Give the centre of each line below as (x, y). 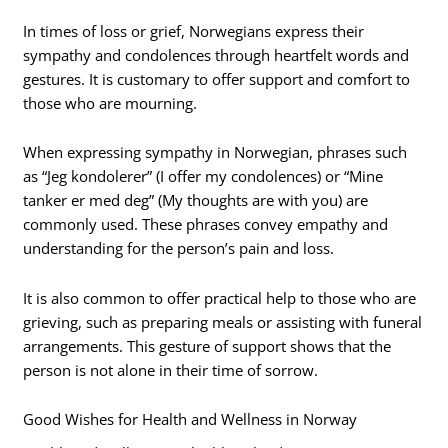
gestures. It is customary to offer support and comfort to (217, 78)
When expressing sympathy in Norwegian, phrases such (215, 152)
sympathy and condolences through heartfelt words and (216, 54)
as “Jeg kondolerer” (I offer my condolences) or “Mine (203, 176)
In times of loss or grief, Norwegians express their (194, 30)
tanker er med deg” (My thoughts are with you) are (196, 200)
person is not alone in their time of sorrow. (171, 369)
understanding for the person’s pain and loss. (179, 248)
